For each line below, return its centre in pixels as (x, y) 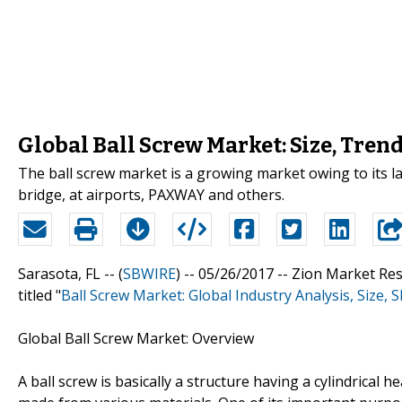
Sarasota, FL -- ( (70, 273)
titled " (39, 295)
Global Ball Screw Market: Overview (136, 338)
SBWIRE (149, 273)
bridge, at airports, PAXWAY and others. (151, 194)
